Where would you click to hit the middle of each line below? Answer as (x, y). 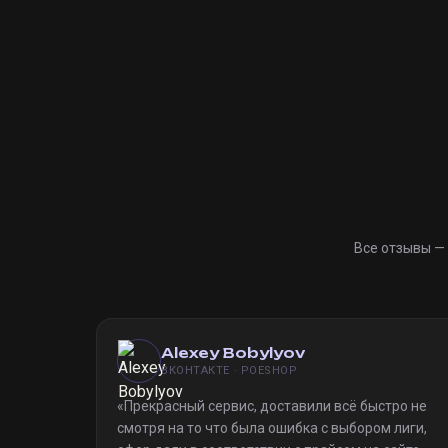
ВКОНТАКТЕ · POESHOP (229, 370)
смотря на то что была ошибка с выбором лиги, (272, 428)
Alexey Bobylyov (233, 352)
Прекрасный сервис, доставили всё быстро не (275, 406)
